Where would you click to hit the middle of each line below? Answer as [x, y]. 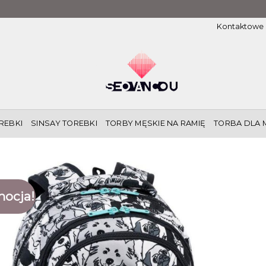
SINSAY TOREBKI [64, 123]
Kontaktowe [240, 26]
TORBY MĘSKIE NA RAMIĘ [156, 123]
